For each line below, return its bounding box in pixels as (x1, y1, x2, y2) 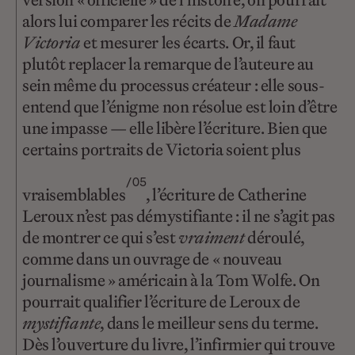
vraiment (177, 226, 245, 250)
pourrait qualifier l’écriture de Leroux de (22, 290, 300, 314)
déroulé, (244, 226, 304, 250)
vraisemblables (22, 183, 126, 207)
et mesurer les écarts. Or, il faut (80, 31, 296, 55)
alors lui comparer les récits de (22, 10, 235, 33)
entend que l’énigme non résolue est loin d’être (22, 95, 338, 119)
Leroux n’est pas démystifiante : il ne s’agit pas (22, 204, 335, 228)
